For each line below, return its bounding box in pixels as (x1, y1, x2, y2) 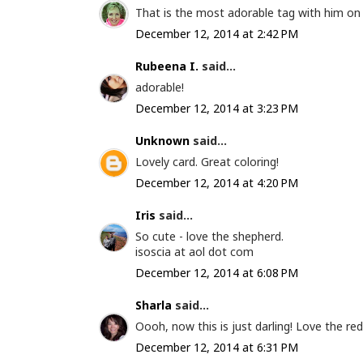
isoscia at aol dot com (135, 244, 254, 259)
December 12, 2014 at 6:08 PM (135, 265, 298, 280)
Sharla (135, 297, 172, 313)
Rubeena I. (135, 58, 199, 74)
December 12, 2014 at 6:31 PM (135, 340, 298, 355)
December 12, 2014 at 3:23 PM (135, 100, 298, 116)
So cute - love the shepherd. (135, 228, 284, 244)
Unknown (135, 133, 190, 148)
